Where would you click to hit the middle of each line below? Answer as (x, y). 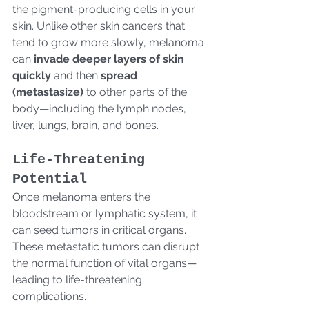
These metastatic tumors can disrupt (107, 246)
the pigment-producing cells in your (105, 9)
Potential (50, 179)
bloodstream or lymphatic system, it (106, 213)
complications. (49, 296)
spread (120, 75)
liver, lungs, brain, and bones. (86, 125)
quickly (32, 75)
